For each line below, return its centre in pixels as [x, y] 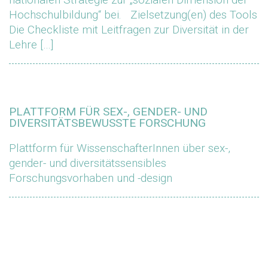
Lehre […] [31, 45]
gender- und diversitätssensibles [88, 163]
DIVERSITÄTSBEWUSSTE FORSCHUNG [107, 123]
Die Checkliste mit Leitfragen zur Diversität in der [129, 30]
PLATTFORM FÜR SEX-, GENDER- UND [108, 112]
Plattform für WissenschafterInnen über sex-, [120, 148]
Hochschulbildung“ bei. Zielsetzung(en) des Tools [133, 15]
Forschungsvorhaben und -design [91, 178]
